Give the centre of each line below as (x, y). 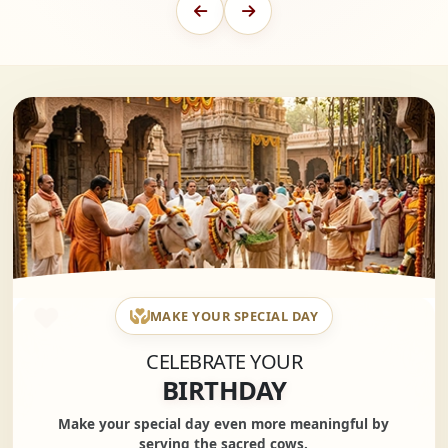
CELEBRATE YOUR (224, 362)
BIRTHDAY (224, 391)
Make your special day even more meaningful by (224, 424)
